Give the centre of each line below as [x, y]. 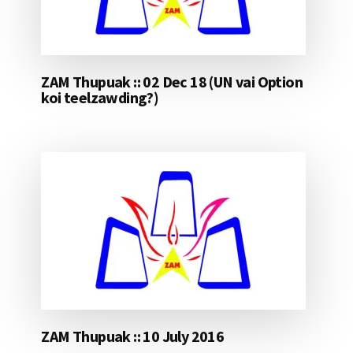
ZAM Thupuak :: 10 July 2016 [133, 336]
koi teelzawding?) [100, 98]
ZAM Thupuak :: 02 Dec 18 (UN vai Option [172, 82]
